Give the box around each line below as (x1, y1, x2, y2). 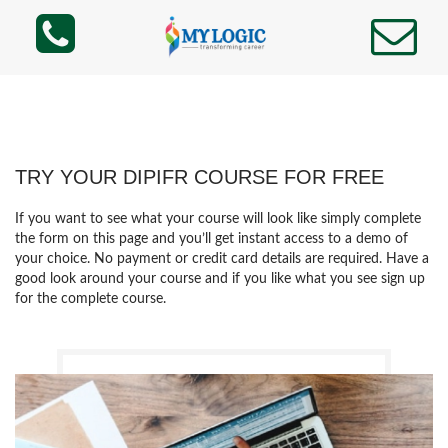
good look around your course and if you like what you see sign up (15, 272, 425, 286)
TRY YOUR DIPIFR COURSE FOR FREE (15, 166, 384, 188)
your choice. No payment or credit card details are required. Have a (15, 252, 429, 266)
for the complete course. (15, 292, 166, 306)
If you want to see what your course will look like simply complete (15, 212, 421, 226)
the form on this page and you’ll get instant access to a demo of (15, 232, 408, 246)
